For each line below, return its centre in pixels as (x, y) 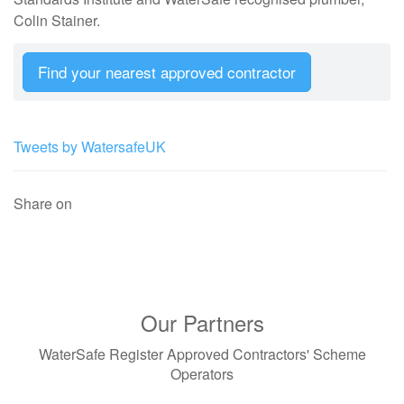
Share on (43, 203)
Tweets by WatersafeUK (90, 147)
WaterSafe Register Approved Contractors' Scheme (202, 354)
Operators (202, 374)
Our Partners (202, 322)
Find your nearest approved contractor (167, 72)
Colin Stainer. (59, 20)
